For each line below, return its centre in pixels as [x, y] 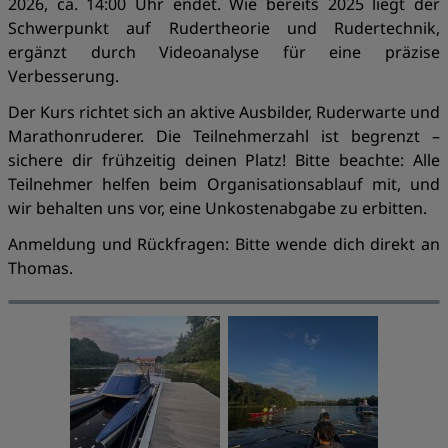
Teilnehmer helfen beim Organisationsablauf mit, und [224, 184]
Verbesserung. [63, 76]
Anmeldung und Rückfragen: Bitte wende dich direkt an [224, 244]
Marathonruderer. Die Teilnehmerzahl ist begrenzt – [224, 136]
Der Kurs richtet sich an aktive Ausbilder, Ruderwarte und [224, 112]
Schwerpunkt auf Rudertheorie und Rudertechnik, [224, 28]
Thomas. [40, 268]
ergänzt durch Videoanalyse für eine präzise [224, 52]
